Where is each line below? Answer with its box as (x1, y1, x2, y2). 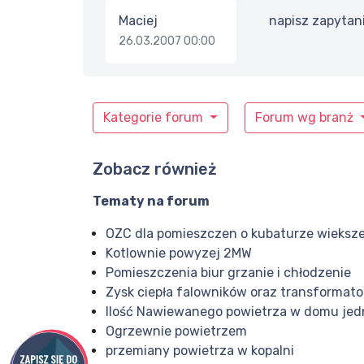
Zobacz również (93, 159, 217, 180)
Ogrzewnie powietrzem (106, 323, 247, 340)
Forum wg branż (254, 110, 357, 126)
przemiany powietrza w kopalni (106, 343, 294, 359)
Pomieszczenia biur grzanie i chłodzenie (106, 265, 351, 281)
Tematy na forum (93, 193, 210, 210)
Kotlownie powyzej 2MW (106, 245, 252, 262)
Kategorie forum (103, 110, 206, 126)
